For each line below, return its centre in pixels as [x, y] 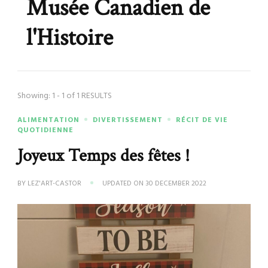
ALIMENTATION [48, 120]
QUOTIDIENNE [45, 130]
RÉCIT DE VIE [202, 120]
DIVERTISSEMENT [128, 120]
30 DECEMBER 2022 [176, 184]
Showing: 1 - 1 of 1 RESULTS [65, 96]
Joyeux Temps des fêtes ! [103, 156]
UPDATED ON [124, 184]
